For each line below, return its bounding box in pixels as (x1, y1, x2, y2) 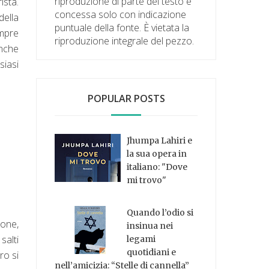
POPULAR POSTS (87, 91, 165, 105)
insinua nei (127, 220, 174, 232)
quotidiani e (127, 247, 177, 258)
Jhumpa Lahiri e (127, 134, 193, 146)
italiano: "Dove (127, 161, 188, 172)
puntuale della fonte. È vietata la (55, 20, 190, 34)
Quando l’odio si (127, 207, 194, 219)
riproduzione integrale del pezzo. (55, 34, 195, 47)
